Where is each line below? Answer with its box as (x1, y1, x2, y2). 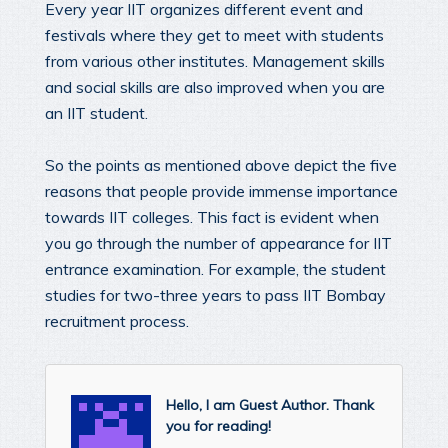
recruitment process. (45, 310, 189, 331)
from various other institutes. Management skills (45, 50, 385, 71)
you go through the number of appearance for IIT (45, 232, 392, 253)
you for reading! (166, 416, 271, 435)
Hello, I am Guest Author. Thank (166, 395, 374, 414)
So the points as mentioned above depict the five (45, 154, 397, 175)
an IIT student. (45, 102, 148, 123)
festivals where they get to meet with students (45, 24, 384, 45)
